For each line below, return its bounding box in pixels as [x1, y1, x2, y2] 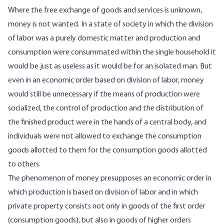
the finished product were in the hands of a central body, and [8, 118, 206, 127]
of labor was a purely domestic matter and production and [8, 34, 200, 43]
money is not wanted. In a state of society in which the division [8, 20, 213, 29]
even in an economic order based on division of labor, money [8, 76, 204, 85]
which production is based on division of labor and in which [8, 188, 198, 197]
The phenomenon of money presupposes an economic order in [8, 174, 211, 183]
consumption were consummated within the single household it [8, 48, 216, 57]
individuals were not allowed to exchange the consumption [8, 132, 201, 141]
